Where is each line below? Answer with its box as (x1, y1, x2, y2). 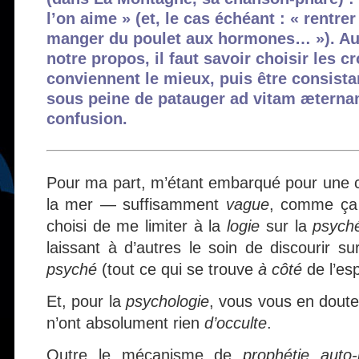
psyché (46, 260, 97, 278)
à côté (258, 260, 302, 278)
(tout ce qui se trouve (97, 260, 258, 278)
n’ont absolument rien (46, 314, 204, 332)
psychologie (125, 292, 209, 310)
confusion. (46, 110, 127, 127)
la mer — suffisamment (46, 196, 226, 213)
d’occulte (204, 314, 267, 332)
